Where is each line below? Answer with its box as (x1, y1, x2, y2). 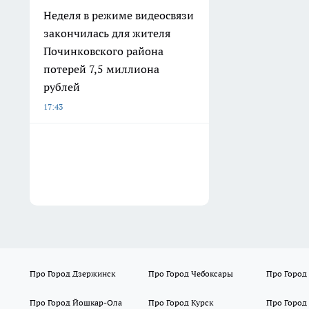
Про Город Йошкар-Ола (30, 297, 122, 308)
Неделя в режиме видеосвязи (43, 8, 194, 22)
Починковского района (43, 43, 163, 58)
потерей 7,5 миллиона (43, 61, 159, 76)
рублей (43, 79, 80, 94)
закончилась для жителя (43, 26, 170, 40)
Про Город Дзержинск (30, 268, 115, 279)
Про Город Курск (148, 297, 213, 308)
